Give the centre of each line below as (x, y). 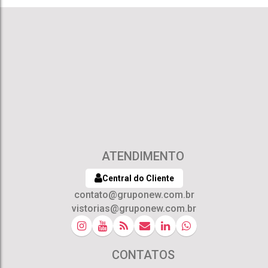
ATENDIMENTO (140, 156)
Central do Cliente (138, 178)
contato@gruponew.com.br (134, 195)
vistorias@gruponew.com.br (134, 208)
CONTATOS (140, 255)
